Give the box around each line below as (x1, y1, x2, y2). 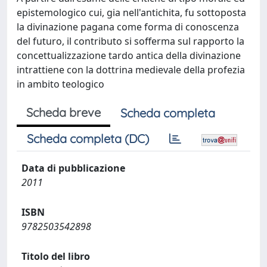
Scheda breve (26, 105, 101, 120)
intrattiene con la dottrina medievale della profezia (17, 63, 245, 76)
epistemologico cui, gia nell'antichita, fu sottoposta (17, 6, 246, 19)
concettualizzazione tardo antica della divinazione (17, 49, 241, 62)
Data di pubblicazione (21, 162, 125, 175)
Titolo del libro (21, 250, 90, 263)
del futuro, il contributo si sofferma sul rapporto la (17, 35, 244, 48)
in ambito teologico (17, 77, 104, 91)
